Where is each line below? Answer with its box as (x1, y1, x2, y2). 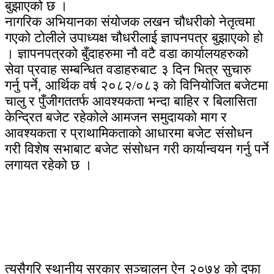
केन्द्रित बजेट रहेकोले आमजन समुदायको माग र (5, 109, 227, 125)
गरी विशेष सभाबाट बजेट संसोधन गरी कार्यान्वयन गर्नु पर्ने (5, 141, 269, 157)
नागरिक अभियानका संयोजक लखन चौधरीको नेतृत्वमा (5, 13, 255, 29)
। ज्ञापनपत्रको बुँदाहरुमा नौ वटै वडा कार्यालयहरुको (5, 45, 248, 61)
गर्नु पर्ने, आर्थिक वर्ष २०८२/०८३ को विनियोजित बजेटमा (5, 77, 268, 93)
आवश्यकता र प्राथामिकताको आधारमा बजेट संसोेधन (5, 125, 253, 141)
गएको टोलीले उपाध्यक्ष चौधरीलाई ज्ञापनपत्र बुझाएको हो (5, 29, 263, 45)
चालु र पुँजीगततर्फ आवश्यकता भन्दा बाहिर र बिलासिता (5, 93, 257, 109)
